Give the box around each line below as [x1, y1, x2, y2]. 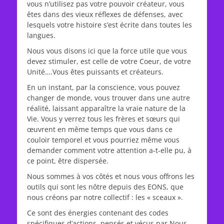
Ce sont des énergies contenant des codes [27, 208, 168, 217]
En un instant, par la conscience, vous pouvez [27, 82, 180, 92]
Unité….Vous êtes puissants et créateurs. [27, 67, 163, 76]
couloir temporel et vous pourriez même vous [27, 135, 179, 144]
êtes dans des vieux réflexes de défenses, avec [27, 9, 183, 19]
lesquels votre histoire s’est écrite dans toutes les [27, 20, 192, 29]
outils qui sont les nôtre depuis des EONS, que [27, 182, 183, 191]
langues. [27, 30, 55, 40]
